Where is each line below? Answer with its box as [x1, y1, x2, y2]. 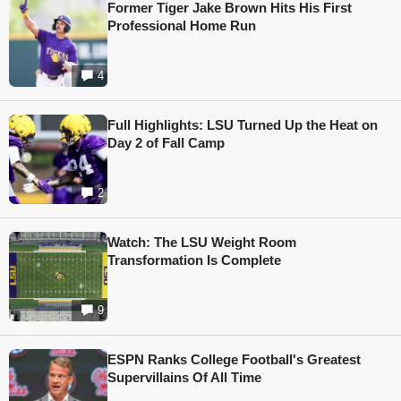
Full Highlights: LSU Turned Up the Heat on [107, 117, 378, 133]
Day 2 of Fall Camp [107, 135, 225, 151]
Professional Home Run [107, 18, 256, 34]
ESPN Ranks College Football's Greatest [107, 352, 361, 368]
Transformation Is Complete [107, 252, 281, 269]
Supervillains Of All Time [107, 370, 261, 386]
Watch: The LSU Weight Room [107, 235, 296, 251]
